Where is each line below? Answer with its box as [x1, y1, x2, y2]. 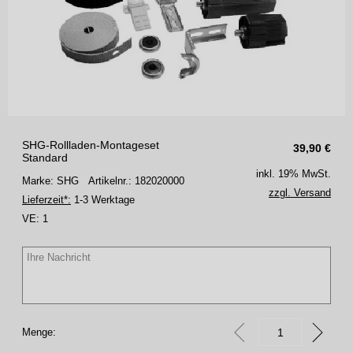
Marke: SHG [22, 175, 88, 188]
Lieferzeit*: [22, 194, 71, 206]
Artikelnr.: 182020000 [88, 175, 184, 188]
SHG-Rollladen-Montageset [22, 139, 159, 152]
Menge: [22, 326, 56, 339]
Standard [22, 151, 68, 165]
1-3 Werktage [71, 194, 135, 206]
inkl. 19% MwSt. [256, 168, 331, 180]
